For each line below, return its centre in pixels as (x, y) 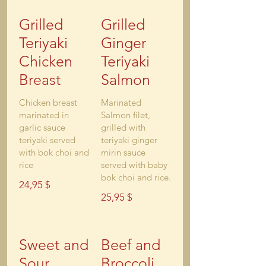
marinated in (44, 115)
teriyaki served (47, 140)
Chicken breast (48, 102)
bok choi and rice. (136, 177)
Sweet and (54, 245)
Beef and (131, 245)
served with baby (134, 165)
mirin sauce (123, 152)
